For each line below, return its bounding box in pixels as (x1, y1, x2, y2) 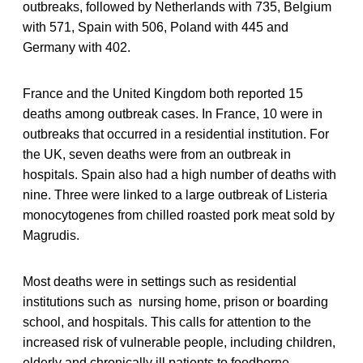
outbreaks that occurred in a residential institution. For (23, 126, 329, 141)
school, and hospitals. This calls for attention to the (23, 314, 311, 329)
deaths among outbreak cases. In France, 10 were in (23, 106, 322, 121)
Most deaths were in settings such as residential (23, 274, 297, 288)
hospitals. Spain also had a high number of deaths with (23, 167, 336, 181)
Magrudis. (23, 228, 79, 242)
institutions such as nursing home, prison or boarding (23, 294, 328, 309)
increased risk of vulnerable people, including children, (23, 335, 335, 349)
